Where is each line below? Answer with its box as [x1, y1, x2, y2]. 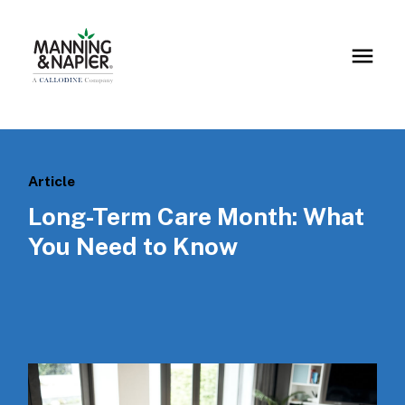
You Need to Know [28, 231, 239, 261]
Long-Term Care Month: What [28, 202, 365, 231]
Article [28, 173, 76, 191]
